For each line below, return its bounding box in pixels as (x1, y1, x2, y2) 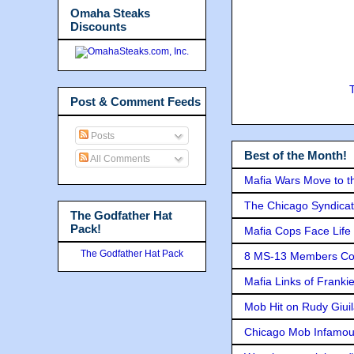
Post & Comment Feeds (70, 95, 201, 108)
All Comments (88, 153, 150, 164)
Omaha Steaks (70, 6, 150, 20)
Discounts (70, 19, 126, 33)
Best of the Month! (244, 148, 347, 162)
